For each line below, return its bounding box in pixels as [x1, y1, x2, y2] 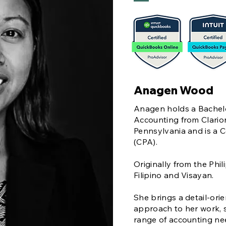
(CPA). [134, 137, 157, 147]
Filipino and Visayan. [134, 170, 214, 180]
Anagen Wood [134, 83, 213, 97]
